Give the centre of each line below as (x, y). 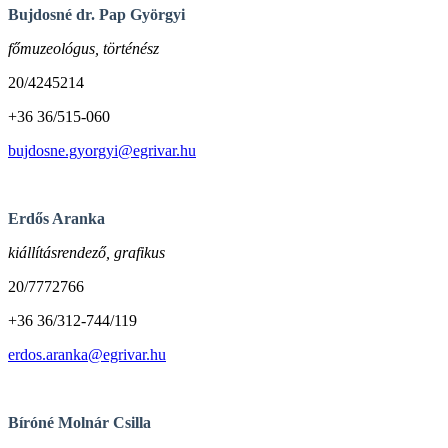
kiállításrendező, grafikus (86, 252)
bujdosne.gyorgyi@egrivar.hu (102, 150)
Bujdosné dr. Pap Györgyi (96, 14)
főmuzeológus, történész (83, 48)
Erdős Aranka (56, 218)
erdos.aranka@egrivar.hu (87, 354)
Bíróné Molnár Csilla (79, 422)
